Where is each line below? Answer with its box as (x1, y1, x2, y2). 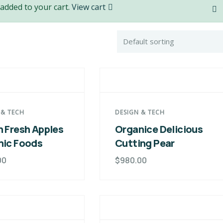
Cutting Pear (114, 136, 175, 150)
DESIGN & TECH (114, 108, 165, 116)
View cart (72, 1, 106, 12)
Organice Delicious (114, 122, 203, 136)
